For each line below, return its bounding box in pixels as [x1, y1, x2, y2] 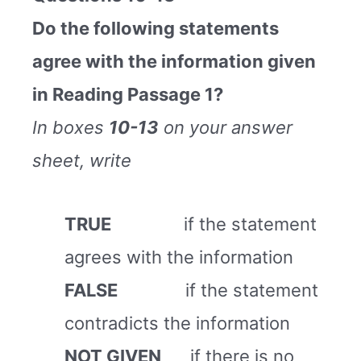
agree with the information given [32, 50, 316, 72]
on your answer [159, 116, 293, 138]
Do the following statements [32, 17, 279, 39]
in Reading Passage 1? [32, 83, 223, 105]
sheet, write [32, 149, 131, 171]
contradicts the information [64, 313, 290, 334]
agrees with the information [64, 247, 293, 268]
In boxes [32, 116, 109, 138]
